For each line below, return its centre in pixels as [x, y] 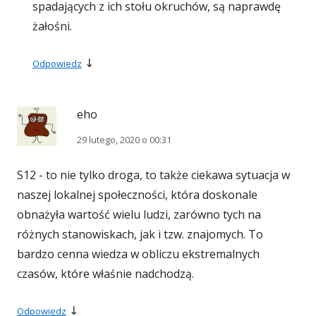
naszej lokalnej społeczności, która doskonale [137, 195]
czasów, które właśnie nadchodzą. [105, 274]
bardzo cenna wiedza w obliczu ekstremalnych [138, 254]
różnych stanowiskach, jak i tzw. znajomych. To [140, 235]
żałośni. [52, 26]
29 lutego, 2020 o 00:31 [124, 140]
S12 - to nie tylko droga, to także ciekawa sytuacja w [153, 175]
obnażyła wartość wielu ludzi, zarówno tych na [139, 215]
